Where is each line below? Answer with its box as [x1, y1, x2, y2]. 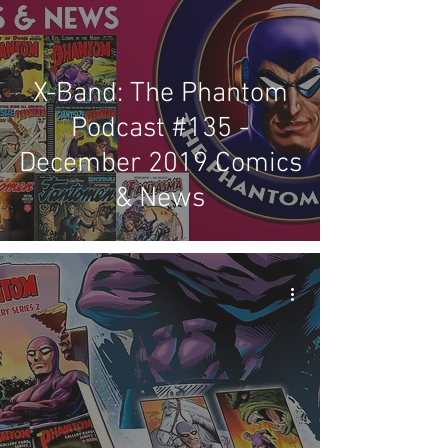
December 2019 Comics [18, 147, 302, 181]
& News [115, 182, 205, 216]
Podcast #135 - [71, 112, 249, 146]
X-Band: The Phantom [32, 77, 288, 111]
